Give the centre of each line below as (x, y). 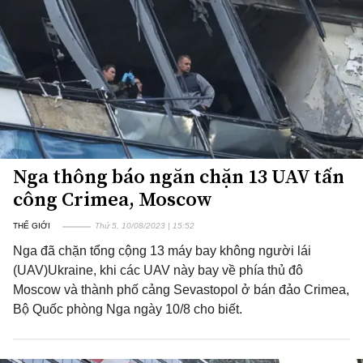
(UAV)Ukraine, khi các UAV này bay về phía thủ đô (158, 270)
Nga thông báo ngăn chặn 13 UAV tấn (179, 176)
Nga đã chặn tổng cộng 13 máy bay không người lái (162, 251)
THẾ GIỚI (32, 226)
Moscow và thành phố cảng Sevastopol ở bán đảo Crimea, (181, 290)
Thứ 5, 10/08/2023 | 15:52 (145, 226)
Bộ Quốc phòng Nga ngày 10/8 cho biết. (128, 309)
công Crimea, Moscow (113, 199)
